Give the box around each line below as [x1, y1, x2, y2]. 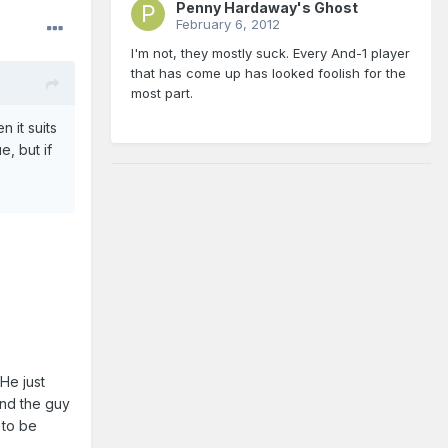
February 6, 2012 [176, 16, 280, 33]
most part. [131, 85, 193, 102]
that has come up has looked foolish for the [131, 65, 406, 82]
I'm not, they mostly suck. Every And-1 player [131, 45, 410, 62]
